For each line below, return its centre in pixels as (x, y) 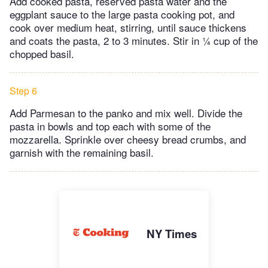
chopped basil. (42, 54)
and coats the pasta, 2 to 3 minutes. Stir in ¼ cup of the (134, 41)
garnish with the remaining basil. (82, 153)
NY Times (171, 234)
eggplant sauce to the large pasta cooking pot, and (122, 14)
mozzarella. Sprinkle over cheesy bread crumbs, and (128, 139)
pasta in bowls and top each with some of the (110, 126)
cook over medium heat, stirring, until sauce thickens (128, 28)
